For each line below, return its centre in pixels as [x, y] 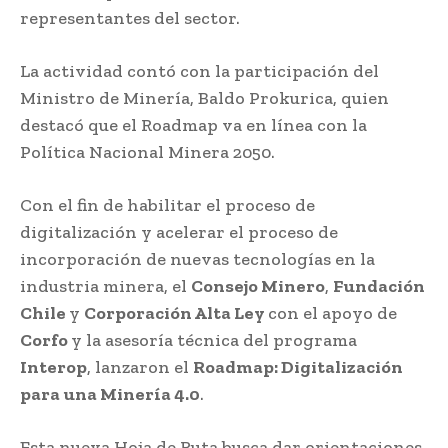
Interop [53, 366]
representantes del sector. [130, 17]
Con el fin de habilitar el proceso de [167, 204]
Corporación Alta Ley [176, 312]
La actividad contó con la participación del [199, 70]
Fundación [379, 285]
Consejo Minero [258, 285]
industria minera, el [105, 285]
